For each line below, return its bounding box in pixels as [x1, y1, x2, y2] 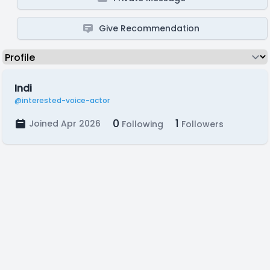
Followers [179, 118, 224, 130]
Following [119, 118, 163, 130]
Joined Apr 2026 [29, 118, 101, 130]
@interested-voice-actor [14, 95, 110, 105]
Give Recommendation [99, 22, 200, 34]
